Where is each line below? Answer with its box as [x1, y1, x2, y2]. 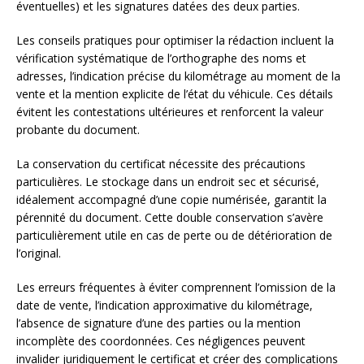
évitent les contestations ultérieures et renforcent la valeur [16, 104, 323, 120]
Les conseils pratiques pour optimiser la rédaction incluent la [16, 32, 334, 49]
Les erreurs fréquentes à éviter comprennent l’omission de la [16, 279, 336, 296]
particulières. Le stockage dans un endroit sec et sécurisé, [16, 174, 319, 190]
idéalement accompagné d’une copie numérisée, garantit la [16, 192, 327, 208]
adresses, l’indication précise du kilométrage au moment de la [16, 68, 340, 84]
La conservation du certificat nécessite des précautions [16, 156, 305, 172]
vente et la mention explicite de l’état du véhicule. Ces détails [16, 86, 333, 102]
